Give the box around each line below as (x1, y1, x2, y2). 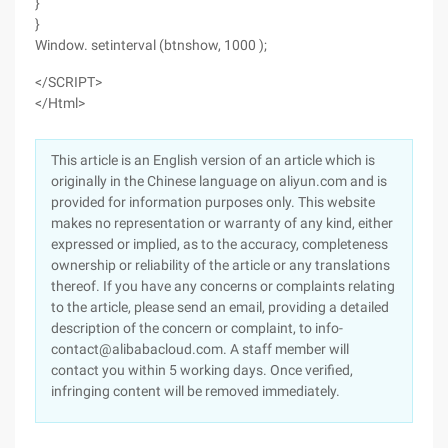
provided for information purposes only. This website (51, 194, 375, 210)
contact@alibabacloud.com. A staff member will (51, 341, 349, 357)
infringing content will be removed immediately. (51, 383, 340, 399)
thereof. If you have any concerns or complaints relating (51, 278, 395, 294)
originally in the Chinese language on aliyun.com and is (51, 173, 387, 189)
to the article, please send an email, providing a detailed (51, 299, 389, 315)
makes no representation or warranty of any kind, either (51, 215, 393, 231)
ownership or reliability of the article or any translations (51, 257, 390, 273)
